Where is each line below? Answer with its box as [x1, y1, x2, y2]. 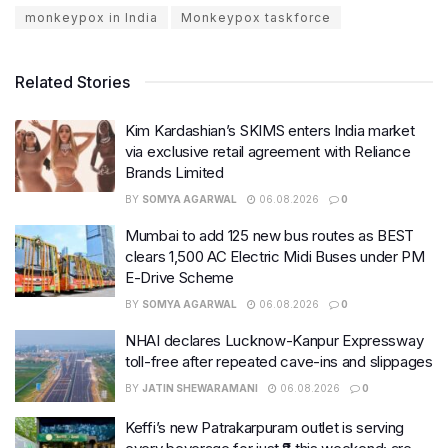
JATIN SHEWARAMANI [142, 382, 258, 395]
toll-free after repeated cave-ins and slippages [125, 352, 433, 372]
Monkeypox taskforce [181, 10, 331, 26]
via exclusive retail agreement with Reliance [125, 142, 411, 162]
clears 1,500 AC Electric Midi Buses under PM [125, 247, 425, 267]
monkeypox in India [25, 10, 158, 26]
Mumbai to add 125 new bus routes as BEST [125, 226, 414, 246]
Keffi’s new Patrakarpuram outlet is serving [125, 417, 405, 437]
